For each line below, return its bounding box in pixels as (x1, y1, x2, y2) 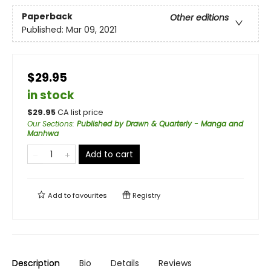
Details (111, 257, 139, 269)
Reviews (158, 257, 192, 269)
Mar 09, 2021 (66, 24, 117, 36)
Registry (131, 191, 160, 200)
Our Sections (27, 119, 73, 129)
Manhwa (27, 128, 59, 139)
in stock (27, 87, 74, 103)
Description (12, 257, 60, 269)
